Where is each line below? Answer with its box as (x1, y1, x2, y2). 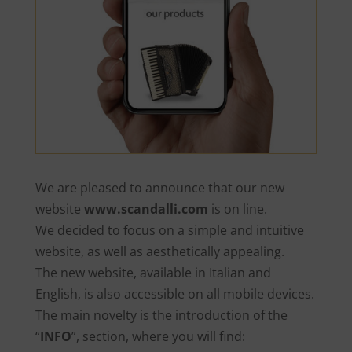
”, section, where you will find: (71, 328, 245, 346)
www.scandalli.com (83, 200, 208, 218)
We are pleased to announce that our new (35, 179, 284, 197)
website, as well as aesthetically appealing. (35, 243, 284, 261)
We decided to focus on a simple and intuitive (35, 222, 304, 240)
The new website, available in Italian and (35, 264, 271, 282)
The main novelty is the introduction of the (35, 306, 288, 324)
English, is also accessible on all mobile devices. (35, 285, 314, 303)
